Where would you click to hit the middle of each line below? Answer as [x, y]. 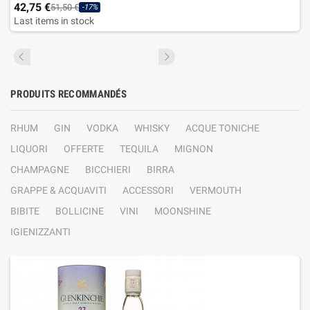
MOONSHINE [183, 211]
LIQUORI [29, 149]
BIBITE [25, 211]
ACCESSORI [148, 190]
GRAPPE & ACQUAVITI [58, 190]
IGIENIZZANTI [40, 232]
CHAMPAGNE [40, 170]
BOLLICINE [80, 211]
